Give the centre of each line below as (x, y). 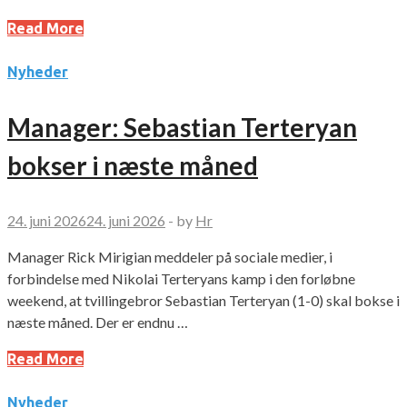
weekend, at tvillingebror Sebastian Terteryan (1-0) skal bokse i (203, 301)
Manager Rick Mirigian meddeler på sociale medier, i (170, 257)
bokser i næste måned (133, 166)
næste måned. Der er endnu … (98, 323)
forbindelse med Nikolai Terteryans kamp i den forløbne (181, 279)
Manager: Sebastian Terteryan (182, 128)
